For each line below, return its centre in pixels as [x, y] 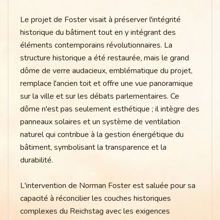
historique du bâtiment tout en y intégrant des [98, 33]
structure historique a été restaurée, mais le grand [105, 58]
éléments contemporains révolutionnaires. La [96, 45]
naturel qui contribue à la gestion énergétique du [102, 135]
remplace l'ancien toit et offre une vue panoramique [107, 84]
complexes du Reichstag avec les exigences [95, 211]
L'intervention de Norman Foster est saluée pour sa [108, 186]
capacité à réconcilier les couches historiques [96, 199]
